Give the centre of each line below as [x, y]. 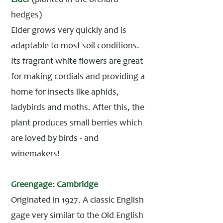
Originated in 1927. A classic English [77, 201]
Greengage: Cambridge [55, 185]
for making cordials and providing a [78, 77]
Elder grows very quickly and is [69, 31]
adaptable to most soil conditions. [75, 46]
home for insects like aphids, [65, 93]
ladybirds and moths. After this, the [78, 108]
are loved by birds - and [55, 139]
